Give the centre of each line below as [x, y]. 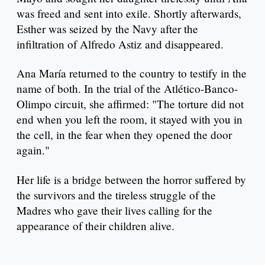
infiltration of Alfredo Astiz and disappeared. [120, 44]
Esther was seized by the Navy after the [107, 28]
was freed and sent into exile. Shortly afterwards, [129, 13]
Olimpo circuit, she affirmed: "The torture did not [130, 104]
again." [35, 150]
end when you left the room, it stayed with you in [130, 119]
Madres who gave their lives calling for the [114, 211]
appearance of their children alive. [96, 226]
